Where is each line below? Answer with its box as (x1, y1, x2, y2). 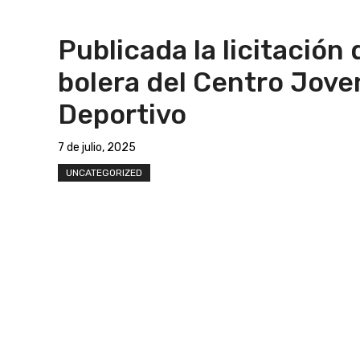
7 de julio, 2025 (58, 140, 136, 154)
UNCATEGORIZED (66, 166, 142, 178)
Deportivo (58, 98, 186, 130)
